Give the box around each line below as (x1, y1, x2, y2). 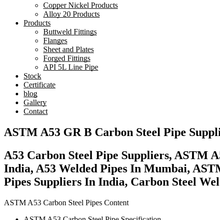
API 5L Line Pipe (43, 63, 98, 71)
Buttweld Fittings (43, 27, 97, 36)
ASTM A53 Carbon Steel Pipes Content (4, 198, 129, 207)
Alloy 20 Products (43, 10, 100, 18)
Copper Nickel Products (43, 1, 118, 9)
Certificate (24, 81, 55, 89)
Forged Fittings (43, 54, 90, 62)
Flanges (43, 36, 67, 45)
